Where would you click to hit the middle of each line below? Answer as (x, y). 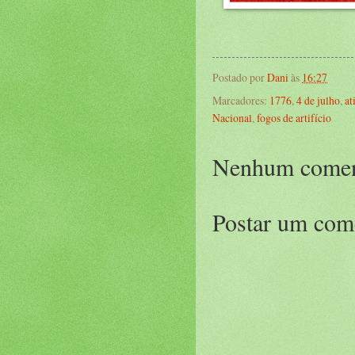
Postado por (240, 78)
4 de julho (318, 101)
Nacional (232, 118)
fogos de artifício (294, 118)
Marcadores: (241, 101)
